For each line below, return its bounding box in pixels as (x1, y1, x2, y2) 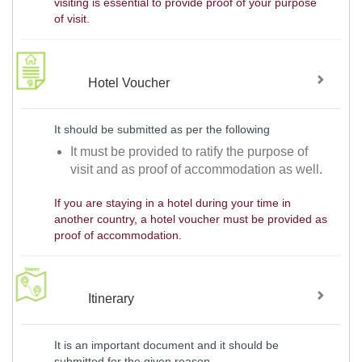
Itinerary (88, 292, 135, 306)
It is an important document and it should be (53, 338, 279, 351)
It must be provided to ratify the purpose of (70, 144, 309, 158)
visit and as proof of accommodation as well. (70, 162, 323, 176)
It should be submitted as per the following (53, 122, 270, 136)
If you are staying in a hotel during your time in (53, 196, 291, 209)
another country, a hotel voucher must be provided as (53, 212, 327, 225)
